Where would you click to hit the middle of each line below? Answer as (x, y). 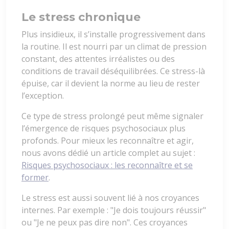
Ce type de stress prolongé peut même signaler (112, 116)
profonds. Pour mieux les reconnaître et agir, (108, 140)
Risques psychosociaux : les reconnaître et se (107, 165)
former (35, 177)
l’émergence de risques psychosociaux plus (104, 128)
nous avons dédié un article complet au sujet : (108, 153)
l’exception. (43, 95)
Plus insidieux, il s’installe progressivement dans (113, 34)
